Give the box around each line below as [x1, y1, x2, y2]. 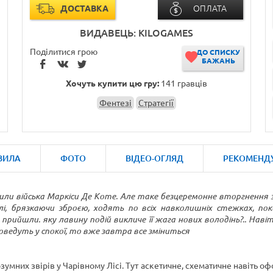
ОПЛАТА [193, 4, 227, 13]
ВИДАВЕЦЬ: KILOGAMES [80, 27, 193, 38]
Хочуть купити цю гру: [66, 79, 159, 88]
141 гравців [159, 79, 207, 88]
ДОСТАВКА [60, 4, 108, 13]
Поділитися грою [29, 47, 97, 57]
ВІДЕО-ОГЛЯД [126, 154, 183, 163]
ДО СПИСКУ [196, 48, 241, 56]
